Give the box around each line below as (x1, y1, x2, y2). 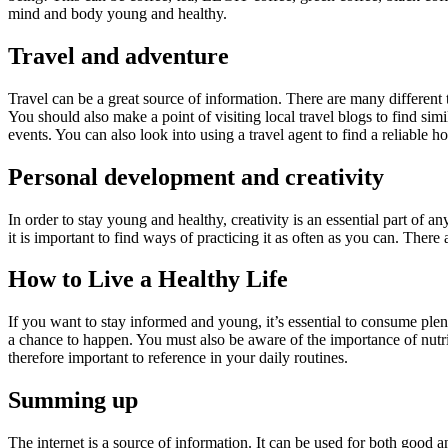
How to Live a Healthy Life (8, 266, 288, 293)
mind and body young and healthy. (8, 4, 227, 22)
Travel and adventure (8, 42, 229, 69)
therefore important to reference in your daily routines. (8, 349, 348, 367)
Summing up (8, 387, 138, 414)
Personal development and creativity (8, 163, 384, 190)
